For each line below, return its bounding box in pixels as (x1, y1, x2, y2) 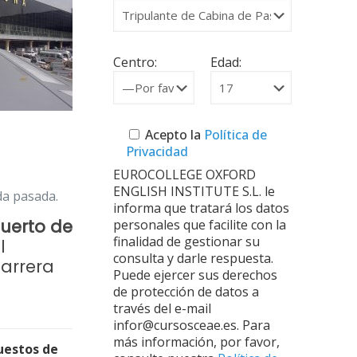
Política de (200, 126, 267, 143)
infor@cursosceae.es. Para (112, 316, 270, 334)
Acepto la (144, 126, 201, 143)
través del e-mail (112, 300, 211, 317)
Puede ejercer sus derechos (112, 266, 277, 284)
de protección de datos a (112, 283, 259, 300)
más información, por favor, (112, 333, 280, 351)
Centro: (112, 53, 157, 71)
